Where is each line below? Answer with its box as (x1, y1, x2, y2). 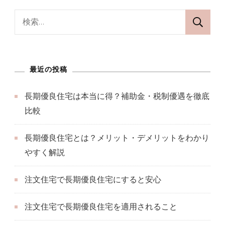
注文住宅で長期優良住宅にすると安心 (25, 174, 161, 184)
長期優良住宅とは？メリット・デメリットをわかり (25, 133, 209, 143)
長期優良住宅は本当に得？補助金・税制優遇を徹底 (25, 91, 209, 101)
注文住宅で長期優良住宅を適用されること (25, 201, 177, 211)
